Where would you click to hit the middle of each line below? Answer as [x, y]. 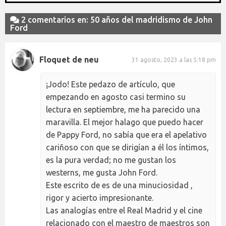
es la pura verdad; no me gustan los [111, 160]
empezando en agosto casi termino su [116, 97]
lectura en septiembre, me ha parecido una [123, 109]
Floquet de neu [69, 60]
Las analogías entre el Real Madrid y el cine [124, 210]
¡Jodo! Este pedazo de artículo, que [110, 84]
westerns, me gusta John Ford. [102, 172]
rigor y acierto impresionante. [100, 197]
